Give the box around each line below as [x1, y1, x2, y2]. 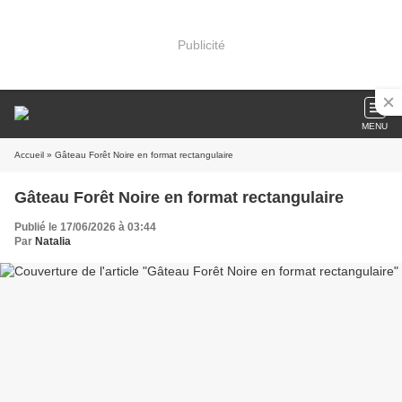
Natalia [35, 235, 71, 248]
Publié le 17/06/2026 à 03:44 [14, 221, 156, 233]
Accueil [14, 150, 44, 160]
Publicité [177, 37, 225, 52]
